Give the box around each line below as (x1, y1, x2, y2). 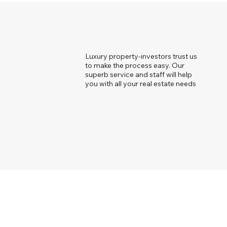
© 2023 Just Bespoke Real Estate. (85, 171, 198, 180)
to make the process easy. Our (85, 60, 184, 70)
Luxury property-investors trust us (85, 51, 197, 61)
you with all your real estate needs (85, 79, 196, 88)
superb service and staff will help (85, 69, 192, 79)
